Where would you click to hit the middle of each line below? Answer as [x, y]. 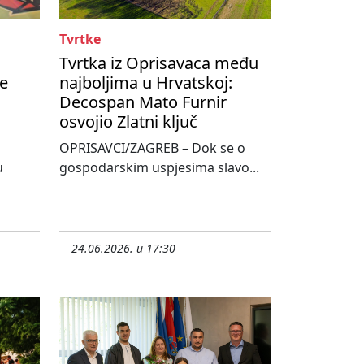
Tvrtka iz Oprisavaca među [159, 63]
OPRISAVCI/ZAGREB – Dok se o [152, 148]
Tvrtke [80, 39]
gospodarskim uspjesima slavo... [159, 168]
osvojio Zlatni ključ [128, 122]
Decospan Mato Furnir [143, 102]
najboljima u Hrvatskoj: [146, 83]
